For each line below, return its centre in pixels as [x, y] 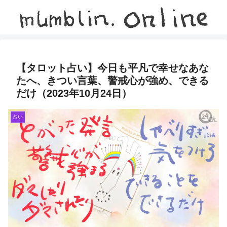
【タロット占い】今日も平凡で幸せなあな [112, 68]
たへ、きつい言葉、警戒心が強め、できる [112, 81]
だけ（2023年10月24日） [74, 93]
